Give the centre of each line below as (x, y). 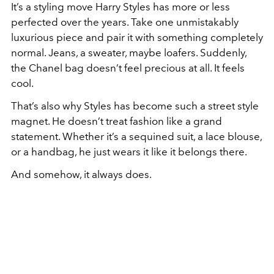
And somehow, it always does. (81, 175)
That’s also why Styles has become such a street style (135, 106)
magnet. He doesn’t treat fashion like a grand (117, 121)
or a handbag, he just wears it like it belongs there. (129, 152)
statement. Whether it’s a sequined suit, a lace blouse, (136, 137)
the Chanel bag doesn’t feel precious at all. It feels (128, 68)
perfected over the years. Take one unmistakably (125, 22)
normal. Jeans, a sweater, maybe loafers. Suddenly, (129, 53)
